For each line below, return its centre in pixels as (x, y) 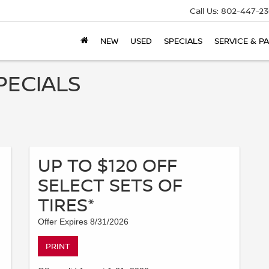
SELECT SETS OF (110, 185)
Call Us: (204, 11)
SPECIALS (183, 41)
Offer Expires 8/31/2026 (83, 222)
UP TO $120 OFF (107, 165)
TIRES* (66, 204)
